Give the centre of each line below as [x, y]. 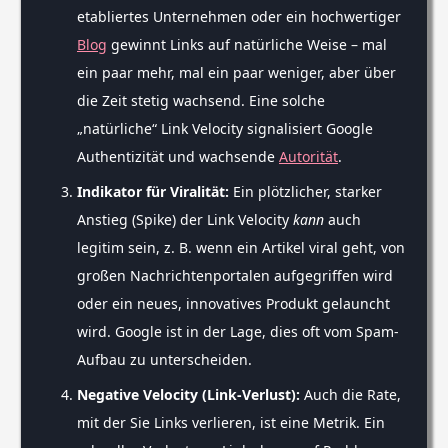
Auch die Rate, [350, 395]
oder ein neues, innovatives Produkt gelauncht [233, 304]
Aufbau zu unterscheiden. [164, 360]
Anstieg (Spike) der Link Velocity [185, 220]
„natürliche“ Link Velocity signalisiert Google [225, 129]
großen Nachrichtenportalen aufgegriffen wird [235, 276]
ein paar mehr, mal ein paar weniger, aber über [236, 73]
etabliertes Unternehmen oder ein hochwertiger [239, 17]
